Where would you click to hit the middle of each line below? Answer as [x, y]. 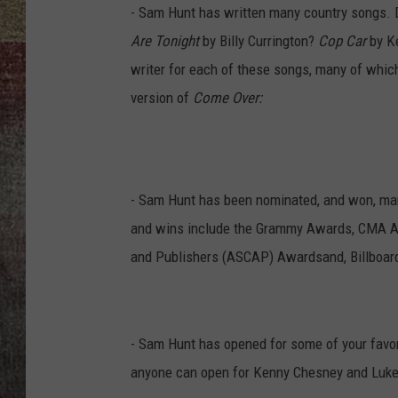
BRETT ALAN [354, 36]
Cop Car [344, 41]
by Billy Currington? [260, 41]
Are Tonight [167, 41]
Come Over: [229, 98]
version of [162, 98]
